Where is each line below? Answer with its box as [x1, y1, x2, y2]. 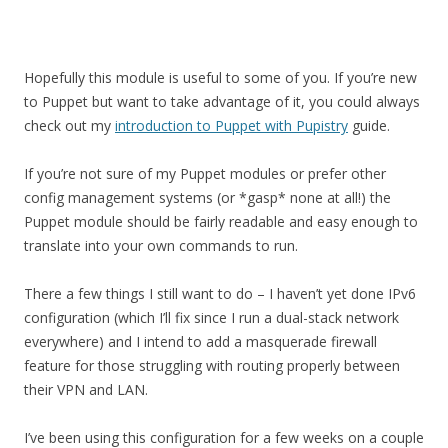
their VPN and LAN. [24, 380, 148, 399]
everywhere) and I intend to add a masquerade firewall [24, 332, 377, 351]
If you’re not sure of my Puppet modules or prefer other [24, 164, 386, 183]
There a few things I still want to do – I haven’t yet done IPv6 [24, 284, 416, 303]
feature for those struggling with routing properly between [24, 356, 400, 375]
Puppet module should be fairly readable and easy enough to [24, 212, 418, 231]
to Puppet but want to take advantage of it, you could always [24, 92, 420, 111]
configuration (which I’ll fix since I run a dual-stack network [24, 308, 399, 327]
